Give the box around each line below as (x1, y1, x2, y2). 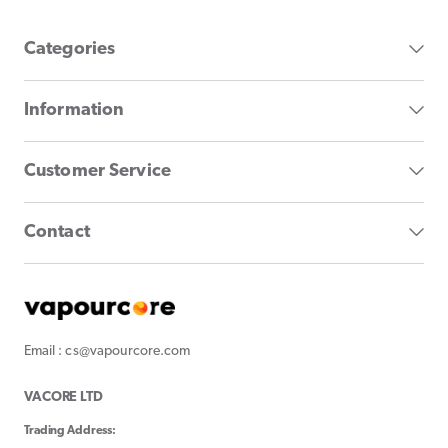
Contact (24, 223, 90, 243)
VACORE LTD (24, 389, 103, 405)
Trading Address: (24, 424, 117, 437)
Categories (24, 40, 116, 60)
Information (24, 101, 125, 121)
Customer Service (24, 162, 171, 182)
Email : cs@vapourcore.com (24, 343, 191, 359)
